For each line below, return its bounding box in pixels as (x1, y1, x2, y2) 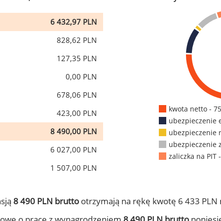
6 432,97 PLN (50, 17, 97, 27)
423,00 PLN (57, 108, 97, 118)
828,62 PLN (57, 35, 97, 45)
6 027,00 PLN (50, 145, 97, 154)
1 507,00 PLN (50, 163, 97, 173)
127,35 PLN (57, 53, 97, 63)
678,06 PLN (57, 90, 97, 100)
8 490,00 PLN (50, 126, 97, 136)
